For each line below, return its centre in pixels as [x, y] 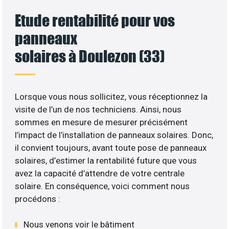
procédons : [38, 199]
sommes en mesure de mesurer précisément [101, 122]
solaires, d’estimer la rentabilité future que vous [106, 160]
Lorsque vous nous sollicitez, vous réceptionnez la [111, 96]
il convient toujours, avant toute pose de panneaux [111, 147]
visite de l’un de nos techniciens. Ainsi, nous [98, 109]
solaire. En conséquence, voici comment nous [102, 186]
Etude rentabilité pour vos [95, 20]
